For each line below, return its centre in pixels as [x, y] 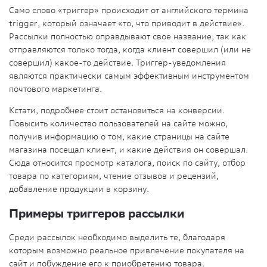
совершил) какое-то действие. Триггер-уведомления [117, 62]
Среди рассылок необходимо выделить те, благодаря [117, 237]
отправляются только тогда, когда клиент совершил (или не [130, 49]
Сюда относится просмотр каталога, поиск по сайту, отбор [127, 162]
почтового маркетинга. [55, 89]
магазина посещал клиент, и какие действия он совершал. [128, 149]
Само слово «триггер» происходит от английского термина [129, 10]
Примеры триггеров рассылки [97, 213]
